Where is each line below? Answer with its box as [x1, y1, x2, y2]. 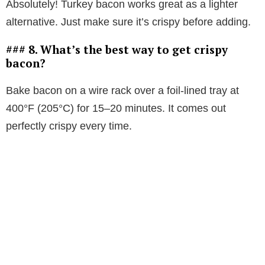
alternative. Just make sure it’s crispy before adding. [6, 16, 251, 28]
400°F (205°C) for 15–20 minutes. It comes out [6, 102, 226, 115]
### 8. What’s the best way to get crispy [6, 42, 228, 57]
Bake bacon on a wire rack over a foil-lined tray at [6, 85, 239, 97]
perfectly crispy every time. [6, 120, 132, 132]
